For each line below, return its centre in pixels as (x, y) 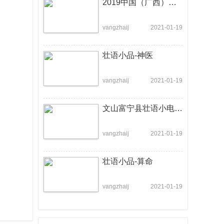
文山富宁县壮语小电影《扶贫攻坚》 (178, 108)
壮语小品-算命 (128, 161)
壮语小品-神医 (128, 55)
